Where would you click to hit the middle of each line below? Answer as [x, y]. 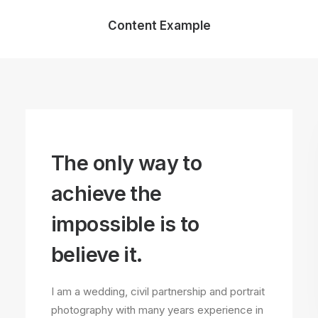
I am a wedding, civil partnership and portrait [158, 291]
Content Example [159, 26]
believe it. [97, 254]
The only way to [127, 163]
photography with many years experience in [157, 310]
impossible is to [125, 224]
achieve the [106, 193]
